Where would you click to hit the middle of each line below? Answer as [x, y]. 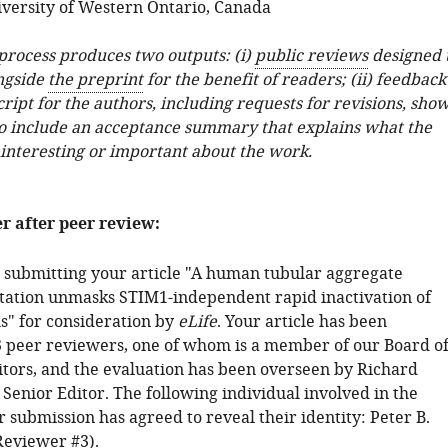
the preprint [95, 80]
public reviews [311, 56]
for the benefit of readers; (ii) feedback [294, 80]
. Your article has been [301, 322]
